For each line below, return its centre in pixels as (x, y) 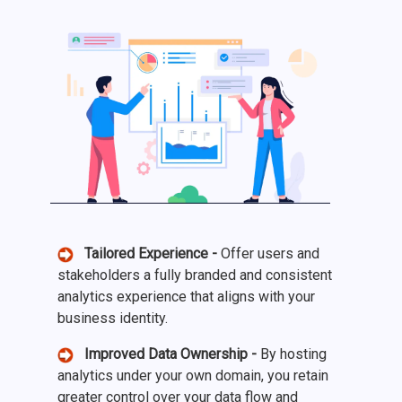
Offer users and (270, 254)
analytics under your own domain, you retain (193, 376)
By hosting (293, 354)
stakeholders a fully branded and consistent (195, 275)
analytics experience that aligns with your (186, 297)
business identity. (113, 319)
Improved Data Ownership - (167, 354)
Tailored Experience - (147, 254)
